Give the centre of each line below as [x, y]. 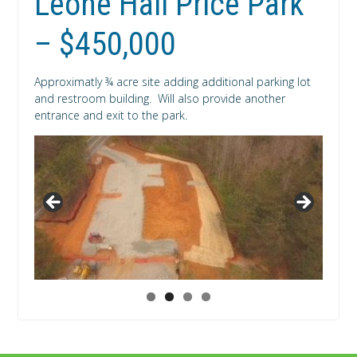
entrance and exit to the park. [111, 115]
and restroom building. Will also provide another [160, 98]
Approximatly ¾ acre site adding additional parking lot [173, 82]
